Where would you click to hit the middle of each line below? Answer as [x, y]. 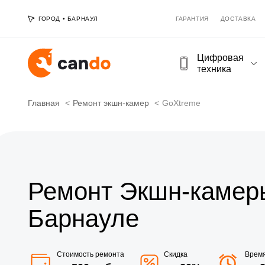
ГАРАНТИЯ [192, 19]
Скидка [176, 254]
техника [214, 69]
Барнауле [83, 218]
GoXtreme [181, 103]
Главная [44, 103]
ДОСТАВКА [238, 19]
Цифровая [220, 57]
